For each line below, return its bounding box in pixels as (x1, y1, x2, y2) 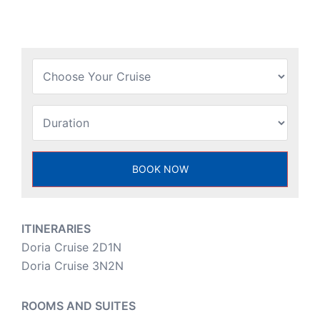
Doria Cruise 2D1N (21, 240, 121, 255)
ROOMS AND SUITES (21, 299, 136, 314)
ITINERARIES (21, 221, 91, 236)
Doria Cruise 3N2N (21, 259, 124, 274)
